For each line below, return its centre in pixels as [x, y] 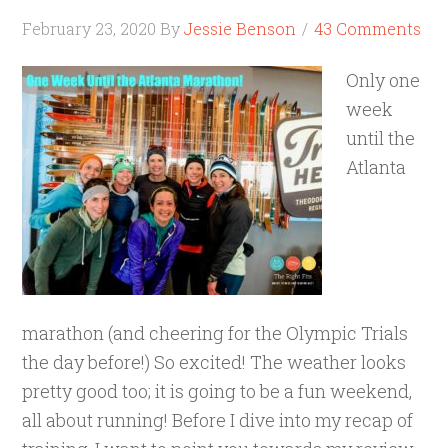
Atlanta [376, 167]
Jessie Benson [240, 28]
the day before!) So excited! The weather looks [214, 362]
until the [381, 138]
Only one [383, 80]
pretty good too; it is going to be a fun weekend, [217, 391]
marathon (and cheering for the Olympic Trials [215, 333]
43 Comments [368, 28]
